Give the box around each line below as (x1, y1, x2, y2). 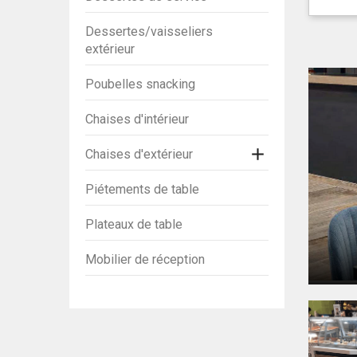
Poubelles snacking (85, 76, 195, 92)
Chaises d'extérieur (85, 146, 193, 162)
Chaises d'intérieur (85, 111, 189, 127)
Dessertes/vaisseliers (85, 23, 213, 39)
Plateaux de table (85, 216, 182, 232)
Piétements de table (85, 181, 199, 197)
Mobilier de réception (85, 251, 205, 267)
